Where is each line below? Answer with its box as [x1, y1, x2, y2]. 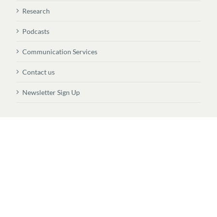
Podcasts [22, 27, 49, 35]
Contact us [22, 68, 55, 76]
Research [22, 7, 50, 15]
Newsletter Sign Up [22, 88, 80, 96]
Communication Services [22, 47, 97, 56]
